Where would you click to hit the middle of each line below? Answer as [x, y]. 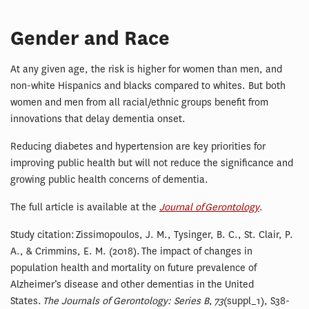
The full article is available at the [85, 207]
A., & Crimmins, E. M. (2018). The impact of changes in [131, 251]
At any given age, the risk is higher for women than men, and [146, 69]
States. [27, 301]
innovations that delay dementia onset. [98, 119]
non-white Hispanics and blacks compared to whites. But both [148, 86]
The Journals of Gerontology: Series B [126, 301]
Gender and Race [90, 38]
